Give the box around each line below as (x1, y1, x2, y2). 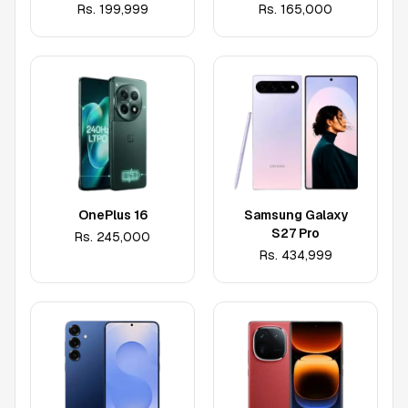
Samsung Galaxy (243, 207, 348, 223)
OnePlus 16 (77, 207, 148, 223)
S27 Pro (271, 225, 320, 241)
